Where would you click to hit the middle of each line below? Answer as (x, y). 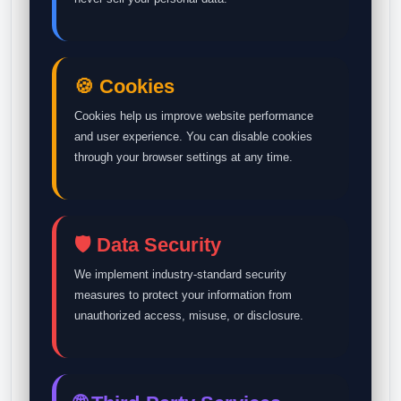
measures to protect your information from (183, 295)
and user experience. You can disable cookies (193, 137)
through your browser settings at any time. (183, 157)
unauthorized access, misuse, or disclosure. (189, 316)
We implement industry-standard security (180, 274)
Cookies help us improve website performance (194, 116)
